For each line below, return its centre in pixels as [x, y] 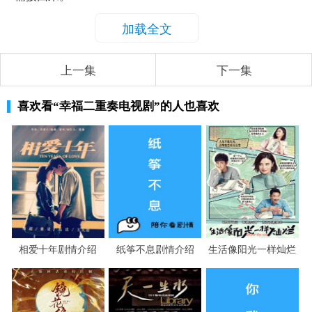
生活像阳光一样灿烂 [252, 249]
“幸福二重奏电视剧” [107, 106]
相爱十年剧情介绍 [58, 249]
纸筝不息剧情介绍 [155, 249]
